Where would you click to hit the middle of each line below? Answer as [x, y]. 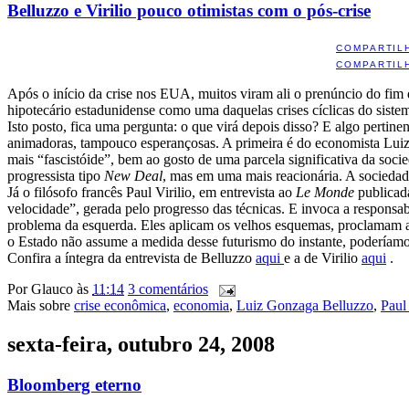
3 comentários [168, 288]
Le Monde [325, 192]
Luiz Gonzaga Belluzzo [305, 305]
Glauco [52, 288]
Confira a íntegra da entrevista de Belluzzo [131, 257]
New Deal [133, 175]
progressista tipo [56, 175]
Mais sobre [41, 305]
